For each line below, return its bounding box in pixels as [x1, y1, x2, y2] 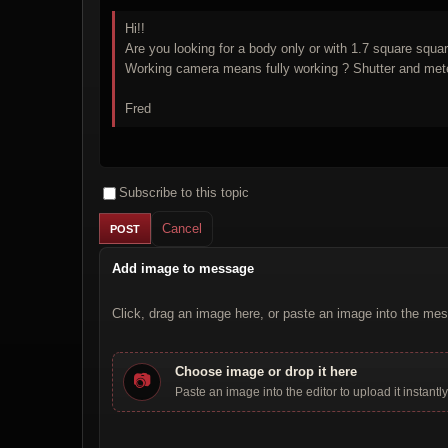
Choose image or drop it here [175, 363, 357, 379]
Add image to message [112, 260, 254, 276]
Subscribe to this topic [119, 185, 249, 201]
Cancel [162, 220, 202, 236]
